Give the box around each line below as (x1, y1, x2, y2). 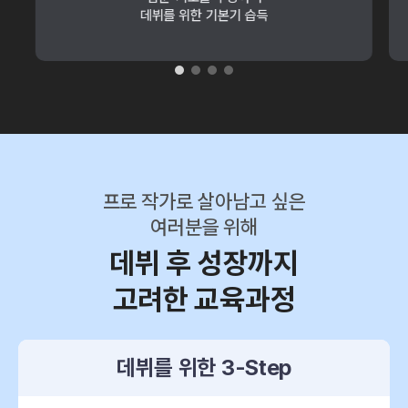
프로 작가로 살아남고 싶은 (102, 189, 306, 213)
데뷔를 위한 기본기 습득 (139, 7, 269, 24)
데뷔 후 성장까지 (109, 246, 299, 280)
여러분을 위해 (149, 215, 259, 239)
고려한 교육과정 (112, 282, 296, 317)
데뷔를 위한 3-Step (116, 354, 292, 381)
